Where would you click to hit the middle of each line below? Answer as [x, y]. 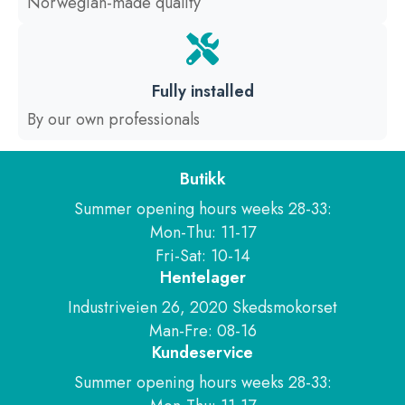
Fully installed [202, 92]
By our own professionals [113, 120]
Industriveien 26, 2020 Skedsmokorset [202, 308]
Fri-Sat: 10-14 [202, 256]
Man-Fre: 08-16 [202, 331]
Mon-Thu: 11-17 [202, 233]
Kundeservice [202, 353]
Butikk [202, 179]
